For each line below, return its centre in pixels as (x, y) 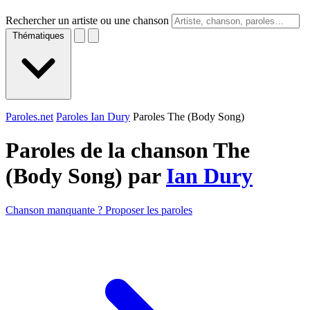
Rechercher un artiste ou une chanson (87, 20)
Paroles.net (29, 117)
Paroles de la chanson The (128, 151)
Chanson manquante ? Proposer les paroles (99, 210)
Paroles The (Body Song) (189, 117)
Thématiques (38, 36)
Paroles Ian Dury (93, 117)
